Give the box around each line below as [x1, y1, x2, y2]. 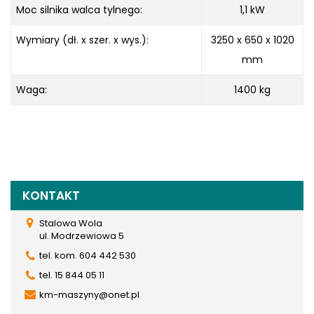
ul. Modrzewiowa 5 [39, 228, 124, 243]
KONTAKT [22, 186, 80, 204]
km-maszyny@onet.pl [39, 287, 139, 301]
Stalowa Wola [39, 216, 102, 230]
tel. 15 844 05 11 [39, 268, 104, 282]
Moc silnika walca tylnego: [16, 2, 142, 17]
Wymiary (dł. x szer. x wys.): [16, 32, 149, 47]
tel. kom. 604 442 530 [39, 248, 136, 262]
